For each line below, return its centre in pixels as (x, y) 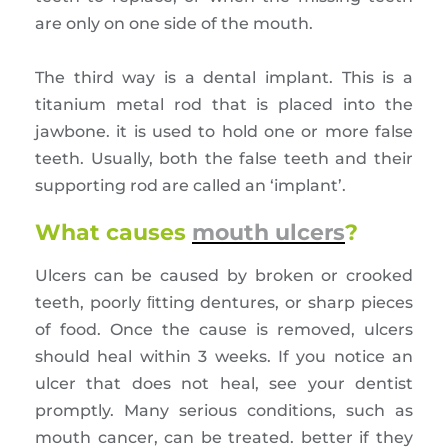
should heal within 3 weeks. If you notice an (224, 356)
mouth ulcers (268, 232)
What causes (113, 232)
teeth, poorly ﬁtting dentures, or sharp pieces (224, 302)
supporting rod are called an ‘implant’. (190, 185)
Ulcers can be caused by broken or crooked (224, 275)
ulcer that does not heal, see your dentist (224, 383)
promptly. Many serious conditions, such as (224, 410)
